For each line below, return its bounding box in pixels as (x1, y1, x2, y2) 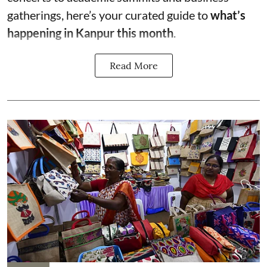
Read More (109, 60, 158, 72)
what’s (210, 8, 246, 22)
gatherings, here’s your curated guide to (7, 8, 210, 22)
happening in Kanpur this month (7, 26, 173, 40)
